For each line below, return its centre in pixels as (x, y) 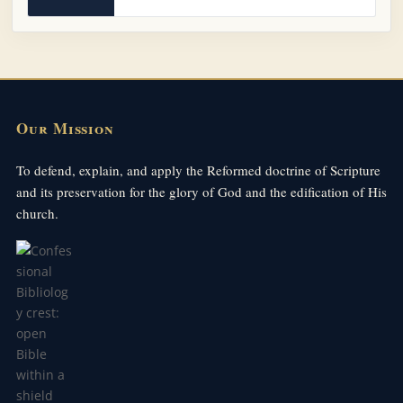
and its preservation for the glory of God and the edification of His (201, 191)
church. (37, 213)
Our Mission (65, 129)
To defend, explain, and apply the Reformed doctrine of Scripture (198, 170)
